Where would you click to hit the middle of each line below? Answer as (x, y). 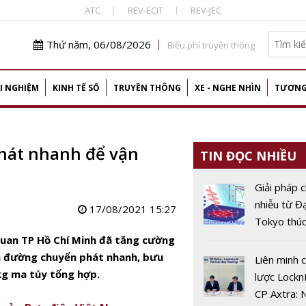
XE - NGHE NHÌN (228, 88)
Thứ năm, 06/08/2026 (99, 44)
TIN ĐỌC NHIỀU (248, 156)
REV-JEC (206, 10)
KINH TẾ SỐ (76, 88)
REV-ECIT (145, 10)
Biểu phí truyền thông (211, 45)
